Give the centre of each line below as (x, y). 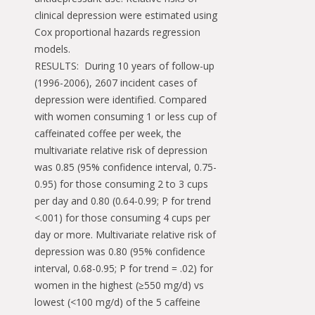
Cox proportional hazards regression (117, 32)
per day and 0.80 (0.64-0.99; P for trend (123, 201)
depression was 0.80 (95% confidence (120, 251)
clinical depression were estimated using (126, 15)
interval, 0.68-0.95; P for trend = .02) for (124, 268)
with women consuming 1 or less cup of (126, 116)
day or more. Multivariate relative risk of (125, 234)
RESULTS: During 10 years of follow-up (124, 66)
